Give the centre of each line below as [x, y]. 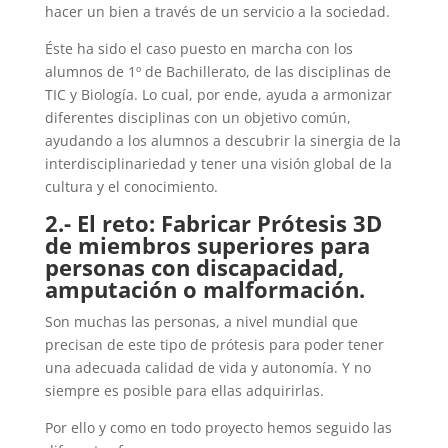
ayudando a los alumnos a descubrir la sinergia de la [222, 140]
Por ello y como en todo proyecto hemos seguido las [218, 427]
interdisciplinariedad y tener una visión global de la [218, 163]
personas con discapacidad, [194, 267]
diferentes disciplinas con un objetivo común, [197, 117]
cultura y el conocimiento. [131, 186]
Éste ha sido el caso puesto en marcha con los [198, 48]
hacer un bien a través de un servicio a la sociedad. [217, 11]
